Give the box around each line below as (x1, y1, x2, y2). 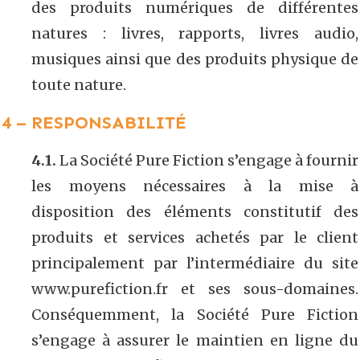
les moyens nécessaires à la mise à (31, 176, 358, 195)
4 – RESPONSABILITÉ (2, 111, 186, 133)
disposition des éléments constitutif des (31, 202, 358, 221)
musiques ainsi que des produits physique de (31, 49, 358, 68)
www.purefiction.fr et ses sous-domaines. (31, 279, 358, 298)
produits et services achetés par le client (31, 227, 358, 247)
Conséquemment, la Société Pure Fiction (31, 305, 358, 324)
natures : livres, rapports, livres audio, (31, 23, 358, 43)
